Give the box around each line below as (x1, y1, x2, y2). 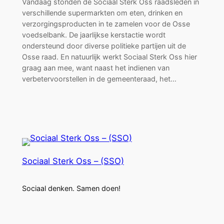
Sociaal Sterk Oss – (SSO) (21, 156, 124, 166)
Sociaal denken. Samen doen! (21, 184, 120, 193)
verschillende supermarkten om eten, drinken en (21, 8, 182, 17)
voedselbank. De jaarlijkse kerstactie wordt (21, 30, 165, 39)
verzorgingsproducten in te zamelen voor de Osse (21, 19, 190, 28)
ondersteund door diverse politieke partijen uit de (21, 41, 186, 50)
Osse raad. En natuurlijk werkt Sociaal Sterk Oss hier (21, 52, 197, 61)
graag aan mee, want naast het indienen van (21, 63, 169, 72)
